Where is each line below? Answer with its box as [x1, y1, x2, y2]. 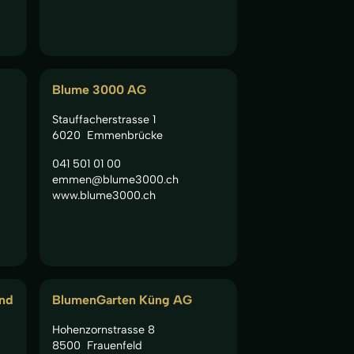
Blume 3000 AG [52, 81, 146, 97]
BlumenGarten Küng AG [52, 292, 192, 307]
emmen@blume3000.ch [52, 171, 179, 186]
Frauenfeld [86, 337, 142, 352]
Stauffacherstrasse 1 [52, 111, 156, 126]
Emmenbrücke [86, 127, 163, 142]
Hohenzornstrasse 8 [52, 322, 155, 337]
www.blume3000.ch [52, 187, 156, 202]
